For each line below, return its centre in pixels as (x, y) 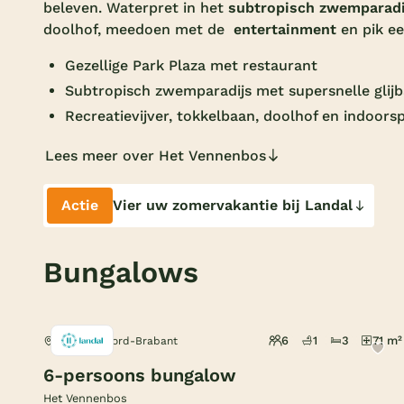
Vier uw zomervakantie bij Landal (233, 205)
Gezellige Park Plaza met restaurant (191, 65)
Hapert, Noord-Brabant (116, 341)
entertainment (285, 29)
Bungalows (121, 272)
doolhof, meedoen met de (138, 29)
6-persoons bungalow (140, 375)
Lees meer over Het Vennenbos (156, 155)
